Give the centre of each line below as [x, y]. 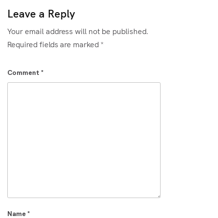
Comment [24, 73]
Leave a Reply [41, 13]
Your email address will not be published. [78, 31]
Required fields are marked [54, 44]
